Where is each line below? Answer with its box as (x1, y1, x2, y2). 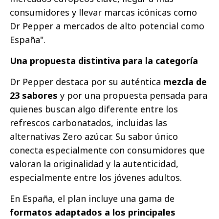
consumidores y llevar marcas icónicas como (10, 6, 197, 19)
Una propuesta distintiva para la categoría (10, 55, 198, 67)
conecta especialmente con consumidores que (10, 144, 205, 156)
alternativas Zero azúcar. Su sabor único (10, 131, 178, 143)
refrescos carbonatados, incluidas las (10, 117, 167, 129)
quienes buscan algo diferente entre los (10, 103, 178, 115)
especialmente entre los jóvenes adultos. (10, 172, 182, 184)
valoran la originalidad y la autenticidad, (10, 158, 178, 170)
